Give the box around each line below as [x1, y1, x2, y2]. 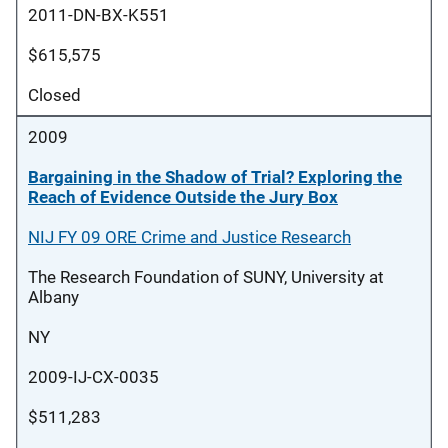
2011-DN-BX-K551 [28, 5, 169, 25]
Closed [28, 85, 81, 105]
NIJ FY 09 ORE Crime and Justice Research [28, 227, 351, 247]
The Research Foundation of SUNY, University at [28, 267, 384, 287]
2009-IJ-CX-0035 [28, 367, 159, 387]
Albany [28, 287, 79, 307]
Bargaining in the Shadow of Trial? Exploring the [28, 167, 402, 187]
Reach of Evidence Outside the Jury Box [28, 187, 338, 207]
